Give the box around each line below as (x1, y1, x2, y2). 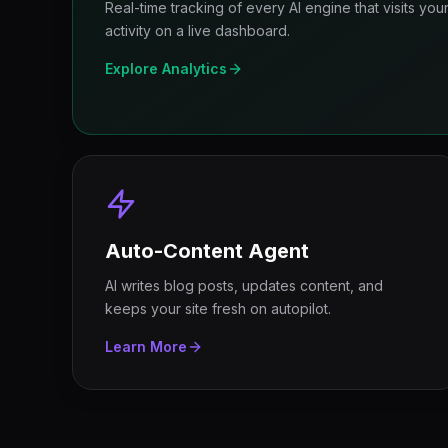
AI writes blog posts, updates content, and (105, 277, 383, 294)
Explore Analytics (105, 60, 227, 77)
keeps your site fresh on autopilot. (105, 300, 331, 317)
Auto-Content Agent (105, 239, 309, 263)
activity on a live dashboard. (105, 22, 290, 39)
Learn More (105, 338, 187, 355)
